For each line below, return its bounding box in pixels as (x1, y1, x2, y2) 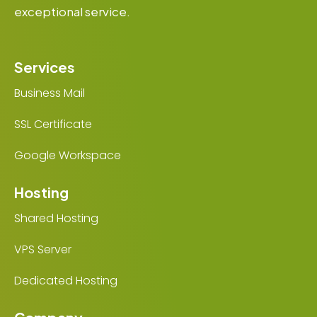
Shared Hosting (14, 209, 98, 226)
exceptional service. (14, 3, 130, 19)
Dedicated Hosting (14, 272, 117, 289)
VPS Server (14, 241, 71, 258)
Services (14, 57, 75, 76)
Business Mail (14, 84, 85, 101)
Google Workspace (14, 146, 121, 163)
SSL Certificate (14, 115, 92, 132)
